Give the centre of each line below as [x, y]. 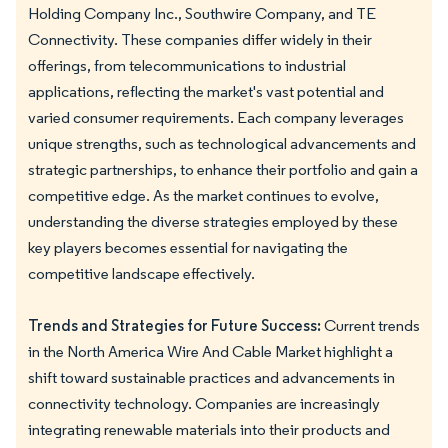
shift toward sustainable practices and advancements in [211, 377]
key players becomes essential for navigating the [188, 247]
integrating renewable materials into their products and [209, 429]
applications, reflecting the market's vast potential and [206, 91]
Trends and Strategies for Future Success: [174, 325]
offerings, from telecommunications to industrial [187, 65]
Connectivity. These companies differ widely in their [200, 39]
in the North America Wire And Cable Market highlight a [210, 351]
